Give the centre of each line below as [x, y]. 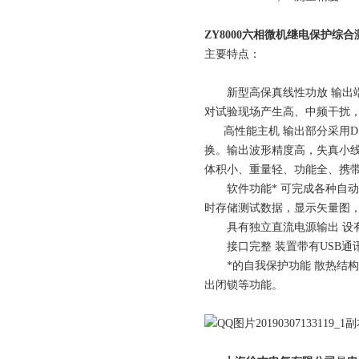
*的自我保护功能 [258, 266]
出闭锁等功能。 [244, 285]
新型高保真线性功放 [266, 93]
